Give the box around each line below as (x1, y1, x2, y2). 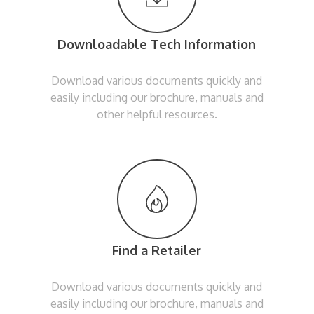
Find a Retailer (112, 242, 202, 258)
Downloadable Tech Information (57, 36, 257, 52)
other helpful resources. (96, 107, 217, 121)
